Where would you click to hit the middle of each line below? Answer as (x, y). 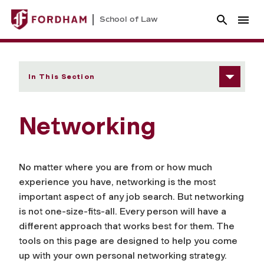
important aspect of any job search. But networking (131, 197)
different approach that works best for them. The (127, 226)
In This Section (62, 77)
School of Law (129, 19)
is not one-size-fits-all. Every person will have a (123, 212)
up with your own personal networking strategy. (123, 256)
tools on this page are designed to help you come (128, 241)
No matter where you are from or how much (115, 167)
